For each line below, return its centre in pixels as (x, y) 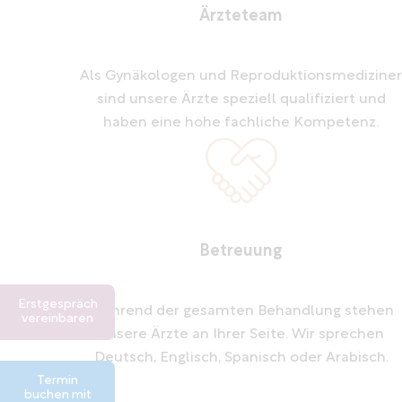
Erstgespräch (57, 305)
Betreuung (241, 251)
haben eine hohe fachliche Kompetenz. (241, 122)
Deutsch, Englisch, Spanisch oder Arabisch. (241, 358)
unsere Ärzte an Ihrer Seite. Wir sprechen (241, 334)
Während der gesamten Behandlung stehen (241, 311)
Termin (57, 380)
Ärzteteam (241, 16)
